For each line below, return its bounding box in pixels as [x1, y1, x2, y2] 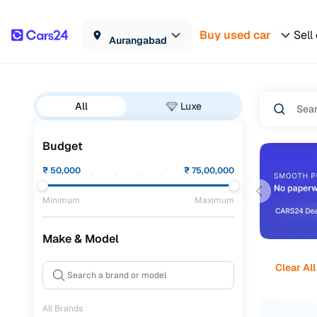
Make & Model [42, 231, 119, 246]
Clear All [275, 260, 316, 274]
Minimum [42, 195, 80, 206]
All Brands [42, 303, 83, 314]
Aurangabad [109, 33, 167, 47]
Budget [42, 139, 83, 154]
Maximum [195, 195, 234, 206]
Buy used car [200, 27, 271, 42]
